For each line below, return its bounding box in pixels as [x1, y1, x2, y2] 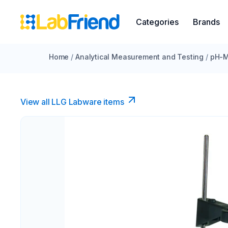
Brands [193, 17, 220, 27]
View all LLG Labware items [20, 97, 124, 107]
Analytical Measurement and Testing [75, 52, 204, 61]
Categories [136, 17, 179, 27]
